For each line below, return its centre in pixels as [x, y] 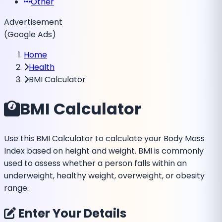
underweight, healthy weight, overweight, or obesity [104, 175]
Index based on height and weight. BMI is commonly [104, 151]
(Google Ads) [30, 34]
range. [16, 188]
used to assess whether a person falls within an [95, 163]
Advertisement [33, 22]
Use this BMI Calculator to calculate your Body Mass [104, 138]
